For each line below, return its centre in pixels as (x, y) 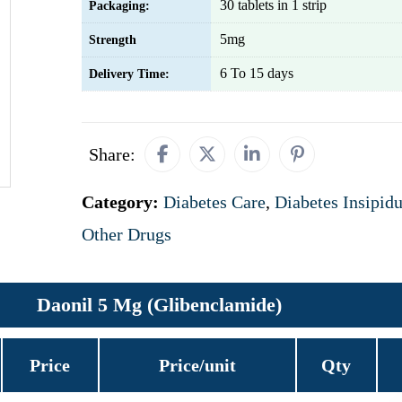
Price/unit (197, 365)
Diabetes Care (214, 202)
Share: (112, 154)
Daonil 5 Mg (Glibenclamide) (159, 305)
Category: (122, 202)
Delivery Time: (129, 74)
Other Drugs (127, 234)
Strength (113, 40)
